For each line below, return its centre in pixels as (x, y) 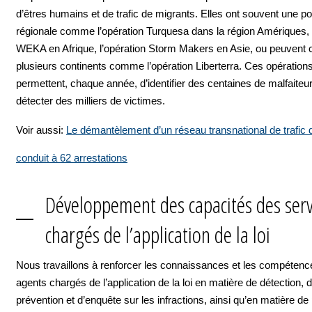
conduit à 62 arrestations (72, 158)
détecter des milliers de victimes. (91, 101)
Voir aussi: (41, 130)
